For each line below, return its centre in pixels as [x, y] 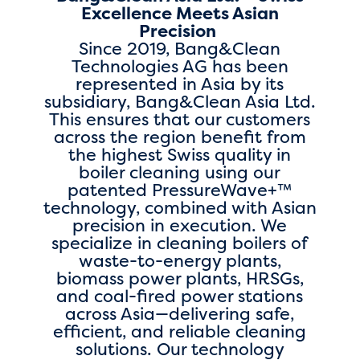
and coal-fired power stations [180, 296]
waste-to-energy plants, [180, 261]
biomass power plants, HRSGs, [180, 278]
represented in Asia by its [180, 84]
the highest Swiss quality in [180, 155]
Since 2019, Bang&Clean [180, 49]
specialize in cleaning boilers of [180, 243]
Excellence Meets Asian [180, 13]
